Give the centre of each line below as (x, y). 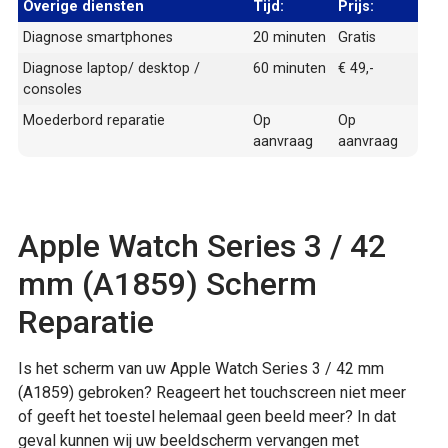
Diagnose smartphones (98, 37)
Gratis (357, 37)
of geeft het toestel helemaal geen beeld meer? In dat (207, 416)
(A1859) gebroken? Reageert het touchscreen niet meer (212, 392)
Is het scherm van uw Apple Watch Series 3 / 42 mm (201, 368)
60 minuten (289, 68)
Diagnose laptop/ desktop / (111, 68)
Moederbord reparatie (94, 120)
